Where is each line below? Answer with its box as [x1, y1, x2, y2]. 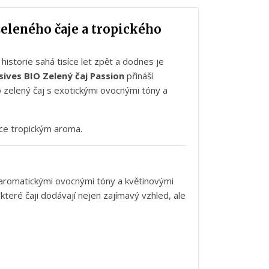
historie [2, 55, 35, 68]
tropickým [11, 122, 54, 135]
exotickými [54, 84, 100, 97]
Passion [90, 70, 124, 82]
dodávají [41, 189, 78, 202]
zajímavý [103, 189, 142, 202]
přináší [127, 70, 153, 82]
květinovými [125, 175, 174, 187]
